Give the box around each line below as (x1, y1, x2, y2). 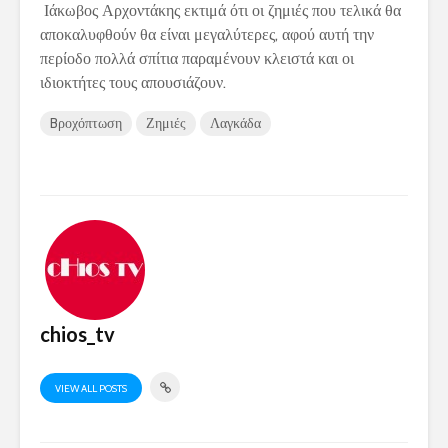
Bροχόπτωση (50, 114, 122, 133)
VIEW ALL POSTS (55, 382, 127, 395)
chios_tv (40, 322, 115, 347)
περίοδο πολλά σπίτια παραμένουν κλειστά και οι (40, 49, 354, 69)
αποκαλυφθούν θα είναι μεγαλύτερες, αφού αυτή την (40, 25, 374, 45)
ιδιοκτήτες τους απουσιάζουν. (40, 73, 226, 93)
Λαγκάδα (210, 114, 261, 133)
